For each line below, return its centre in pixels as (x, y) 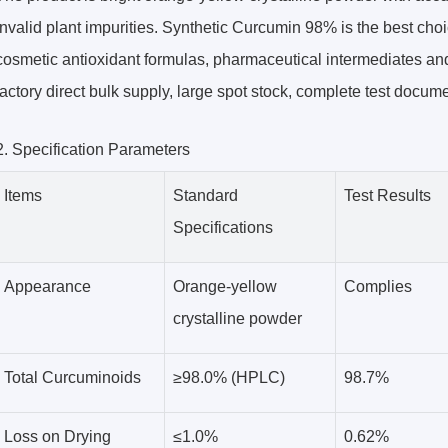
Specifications (223, 227)
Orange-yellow (225, 286)
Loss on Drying (57, 436)
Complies (378, 286)
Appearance (47, 286)
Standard (205, 195)
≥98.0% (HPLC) (229, 377)
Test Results (387, 195)
